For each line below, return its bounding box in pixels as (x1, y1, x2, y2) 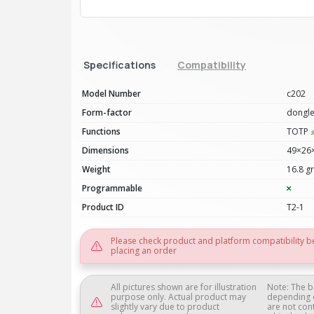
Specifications (83, 58, 156, 71)
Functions (82, 125, 121, 137)
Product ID (82, 201, 124, 213)
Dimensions (82, 144, 129, 156)
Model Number (82, 88, 141, 100)
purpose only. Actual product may (111, 291, 246, 303)
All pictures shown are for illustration (111, 281, 257, 293)
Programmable (82, 182, 142, 194)
